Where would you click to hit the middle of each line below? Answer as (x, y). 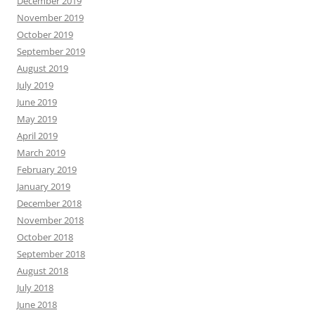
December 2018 (49, 203)
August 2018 (43, 271)
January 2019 (44, 186)
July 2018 (35, 288)
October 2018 (45, 237)
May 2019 (37, 119)
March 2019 (41, 153)
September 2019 (51, 51)
